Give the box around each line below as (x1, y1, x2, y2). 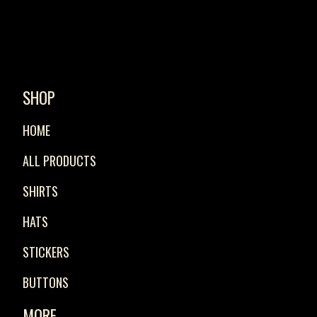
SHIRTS (23, 182, 58, 200)
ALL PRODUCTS (23, 151, 96, 170)
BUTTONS (23, 273, 69, 292)
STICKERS (23, 243, 69, 261)
